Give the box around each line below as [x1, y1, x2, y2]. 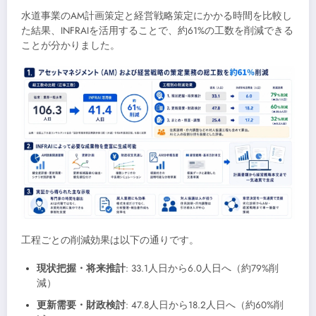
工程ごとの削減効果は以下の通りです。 [21, 233, 199, 248]
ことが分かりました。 [21, 39, 120, 53]
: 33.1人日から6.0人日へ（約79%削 [126, 262, 279, 276]
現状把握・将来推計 [37, 262, 126, 276]
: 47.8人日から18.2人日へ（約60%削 [126, 298, 284, 312]
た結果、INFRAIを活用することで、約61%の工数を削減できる [21, 24, 293, 38]
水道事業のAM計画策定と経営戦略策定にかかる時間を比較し [21, 9, 292, 23]
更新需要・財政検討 [37, 298, 126, 312]
